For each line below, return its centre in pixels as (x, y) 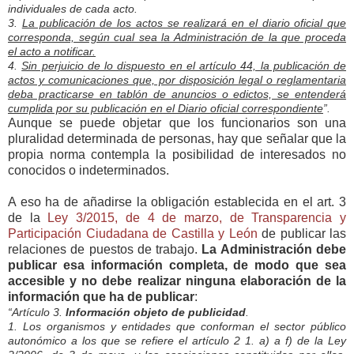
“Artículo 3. (37, 312)
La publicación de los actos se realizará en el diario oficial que (184, 23)
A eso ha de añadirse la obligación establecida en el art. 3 (177, 201)
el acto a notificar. (52, 51)
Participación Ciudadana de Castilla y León (133, 233)
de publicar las (301, 233)
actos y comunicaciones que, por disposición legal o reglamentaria (177, 79)
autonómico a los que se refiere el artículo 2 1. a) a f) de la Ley (177, 340)
